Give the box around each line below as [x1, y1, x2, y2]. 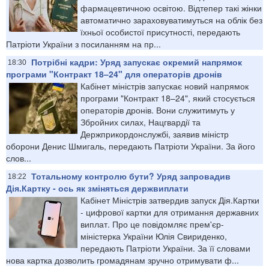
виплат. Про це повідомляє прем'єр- [80, 217, 224, 230]
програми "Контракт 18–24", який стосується [80, 91, 255, 104]
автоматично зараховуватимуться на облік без [80, 13, 262, 26]
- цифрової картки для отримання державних [80, 205, 259, 218]
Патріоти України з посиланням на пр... [6, 37, 161, 50]
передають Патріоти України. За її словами [80, 241, 250, 254]
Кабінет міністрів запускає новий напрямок [80, 79, 249, 92]
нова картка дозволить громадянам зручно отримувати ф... [6, 253, 239, 266]
